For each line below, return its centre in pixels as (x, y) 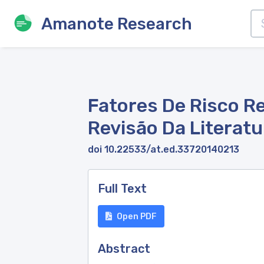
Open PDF (137, 216)
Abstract (124, 249)
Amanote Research (117, 24)
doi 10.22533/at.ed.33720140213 (164, 149)
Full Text (122, 189)
